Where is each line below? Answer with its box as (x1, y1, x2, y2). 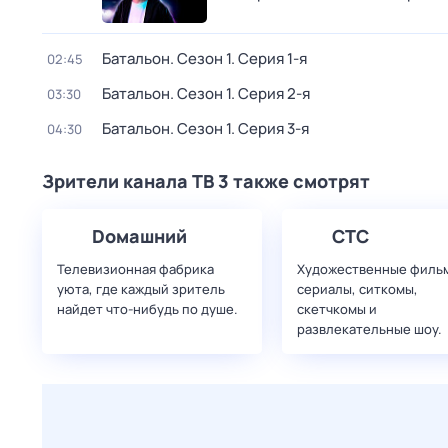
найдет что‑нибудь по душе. (57, 300, 238, 318)
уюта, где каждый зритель (57, 280, 225, 298)
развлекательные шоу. (297, 320, 442, 338)
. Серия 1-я (231, 48, 307, 69)
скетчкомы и (297, 300, 377, 318)
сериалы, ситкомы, (297, 280, 418, 298)
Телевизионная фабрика (57, 260, 214, 278)
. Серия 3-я (231, 118, 309, 139)
